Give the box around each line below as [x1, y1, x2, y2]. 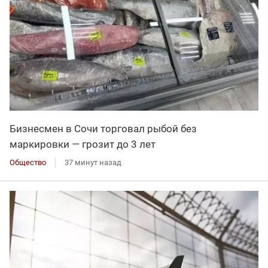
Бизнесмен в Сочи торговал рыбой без [10, 122, 197, 135]
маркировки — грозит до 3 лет [10, 138, 156, 150]
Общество [10, 157, 46, 167]
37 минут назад [65, 157, 121, 167]
